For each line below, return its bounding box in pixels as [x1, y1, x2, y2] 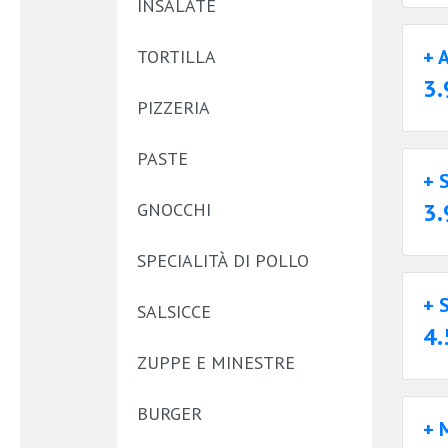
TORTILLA [137, 45, 216, 68]
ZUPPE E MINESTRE [137, 351, 295, 374]
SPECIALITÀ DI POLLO [137, 249, 309, 272]
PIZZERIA [137, 96, 210, 119]
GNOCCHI [137, 198, 211, 221]
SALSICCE [137, 300, 211, 323]
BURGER [137, 402, 202, 425]
